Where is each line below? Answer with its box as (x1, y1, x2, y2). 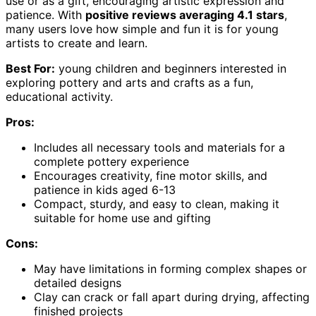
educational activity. (6, 89, 113, 104)
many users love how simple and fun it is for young (6, 21, 279, 36)
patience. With (6, 7, 85, 22)
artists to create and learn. (6, 35, 147, 50)
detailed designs (34, 275, 121, 290)
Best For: (6, 61, 55, 75)
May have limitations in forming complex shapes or (34, 261, 307, 276)
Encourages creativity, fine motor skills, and (34, 168, 267, 183)
